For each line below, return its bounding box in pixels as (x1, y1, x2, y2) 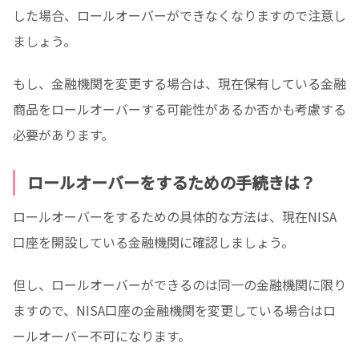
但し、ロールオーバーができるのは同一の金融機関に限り (13, 275, 346, 295)
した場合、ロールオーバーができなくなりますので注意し (13, 6, 346, 26)
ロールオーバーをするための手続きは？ (23, 171, 316, 195)
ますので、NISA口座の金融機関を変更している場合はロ (13, 301, 336, 321)
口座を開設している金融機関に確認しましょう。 (13, 232, 294, 252)
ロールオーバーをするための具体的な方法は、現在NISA (13, 207, 337, 227)
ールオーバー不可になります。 (13, 326, 191, 346)
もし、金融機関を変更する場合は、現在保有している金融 (13, 74, 346, 94)
